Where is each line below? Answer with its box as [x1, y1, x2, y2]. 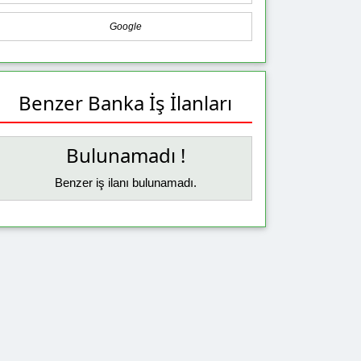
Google [109, 20, 142, 32]
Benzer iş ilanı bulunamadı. [54, 176, 197, 190]
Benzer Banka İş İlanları [19, 89, 233, 116]
